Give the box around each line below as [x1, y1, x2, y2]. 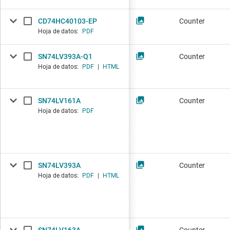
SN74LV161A [38, 97, 81, 105]
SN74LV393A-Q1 [38, 52, 92, 61]
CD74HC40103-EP [38, 17, 97, 26]
